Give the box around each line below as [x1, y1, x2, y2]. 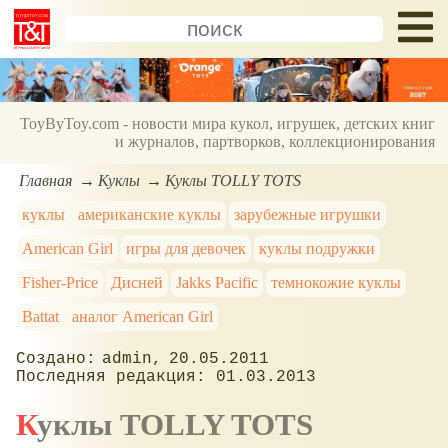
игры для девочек [126, 239, 247, 257]
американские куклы [78, 205, 222, 223]
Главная [19, 171, 73, 189]
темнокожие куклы [270, 273, 401, 291]
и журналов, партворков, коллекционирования [115, 133, 436, 151]
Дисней [111, 273, 164, 291]
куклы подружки [258, 239, 375, 257]
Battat [22, 307, 60, 325]
